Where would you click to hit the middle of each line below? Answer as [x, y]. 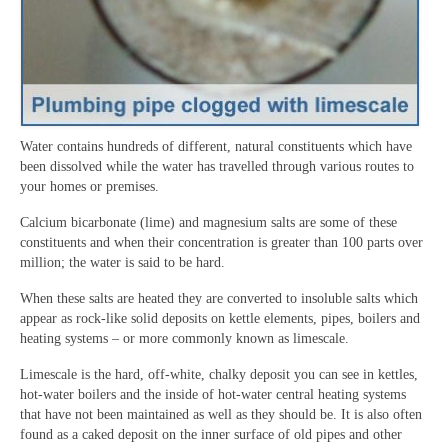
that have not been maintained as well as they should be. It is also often [221, 414]
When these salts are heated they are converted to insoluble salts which [219, 298]
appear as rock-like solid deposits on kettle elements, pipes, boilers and [220, 318]
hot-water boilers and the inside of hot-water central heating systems [213, 394]
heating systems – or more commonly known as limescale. [184, 338]
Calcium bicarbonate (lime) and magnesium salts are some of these [208, 222]
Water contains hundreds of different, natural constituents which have [216, 146]
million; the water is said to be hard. [122, 262]
